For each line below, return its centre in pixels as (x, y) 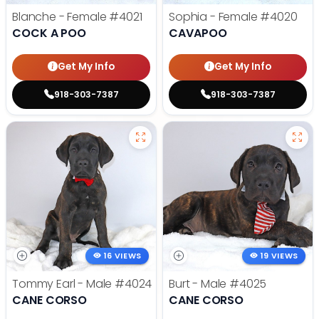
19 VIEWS (279, 256)
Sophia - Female (215, 16)
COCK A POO (49, 33)
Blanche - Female (61, 16)
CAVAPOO (198, 33)
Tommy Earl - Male (64, 283)
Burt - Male (199, 283)
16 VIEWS (123, 256)
